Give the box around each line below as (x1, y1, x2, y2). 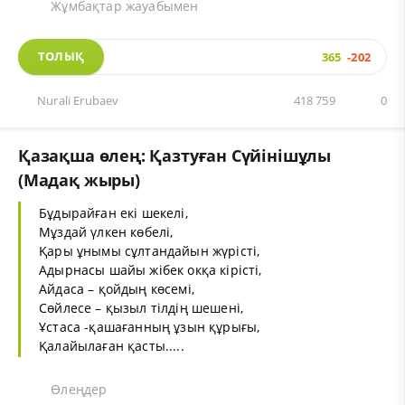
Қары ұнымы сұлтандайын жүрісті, (39, 241, 260, 259)
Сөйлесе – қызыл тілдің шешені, (39, 298, 244, 316)
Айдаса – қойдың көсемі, (39, 279, 194, 297)
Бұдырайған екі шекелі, (39, 203, 188, 221)
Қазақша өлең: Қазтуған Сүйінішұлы (18, 145, 331, 167)
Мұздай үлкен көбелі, (39, 222, 174, 240)
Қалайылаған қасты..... (39, 336, 184, 354)
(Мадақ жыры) (18, 169, 140, 192)
